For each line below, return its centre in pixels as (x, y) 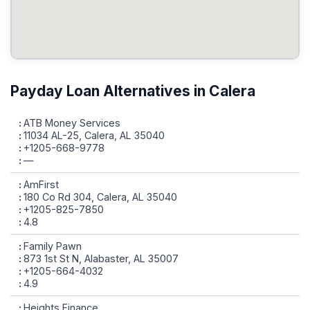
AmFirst (41, 184)
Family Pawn (53, 246)
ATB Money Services (72, 123)
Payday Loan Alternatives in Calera (133, 91)
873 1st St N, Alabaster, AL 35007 (101, 258)
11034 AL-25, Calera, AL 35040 (94, 135)
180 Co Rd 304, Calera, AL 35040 (100, 197)
